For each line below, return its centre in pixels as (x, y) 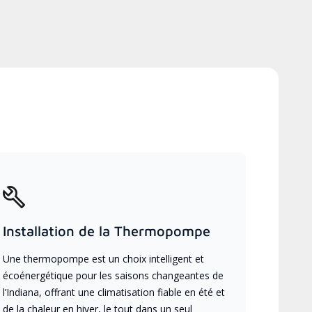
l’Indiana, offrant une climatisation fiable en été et (114, 292)
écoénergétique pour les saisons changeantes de (114, 275)
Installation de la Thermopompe (107, 231)
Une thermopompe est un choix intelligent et (104, 258)
